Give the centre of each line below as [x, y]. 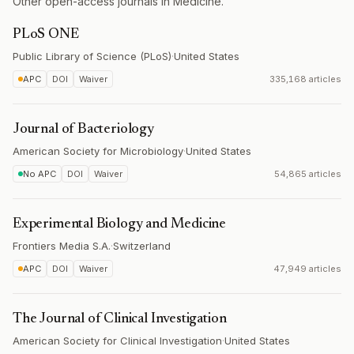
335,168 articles [305, 79]
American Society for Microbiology [98, 151]
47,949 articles [307, 269]
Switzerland [142, 246]
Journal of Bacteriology [83, 130]
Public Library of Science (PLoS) [92, 56]
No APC [40, 174]
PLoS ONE [46, 35]
